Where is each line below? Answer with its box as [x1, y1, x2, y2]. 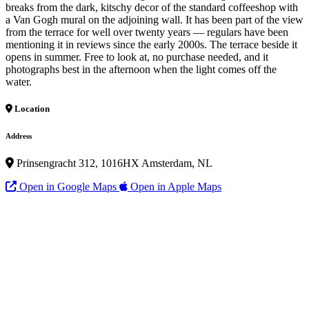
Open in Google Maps [17, 180, 119, 192]
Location [12, 103, 50, 114]
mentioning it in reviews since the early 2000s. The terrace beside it [6, 38, 297, 50]
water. [6, 75, 32, 88]
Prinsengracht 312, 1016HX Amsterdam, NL [14, 157, 212, 169]
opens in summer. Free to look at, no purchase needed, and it [6, 50, 268, 63]
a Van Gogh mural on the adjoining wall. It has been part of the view [6, 13, 303, 26]
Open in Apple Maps [128, 180, 221, 192]
